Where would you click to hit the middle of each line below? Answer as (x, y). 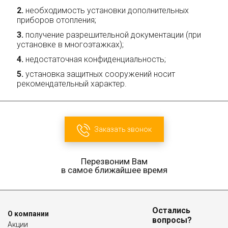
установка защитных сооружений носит (100, 74)
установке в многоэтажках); (70, 44)
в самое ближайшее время (114, 170)
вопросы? (172, 220)
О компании (28, 213)
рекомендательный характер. (72, 83)
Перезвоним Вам (114, 161)
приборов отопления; (56, 20)
